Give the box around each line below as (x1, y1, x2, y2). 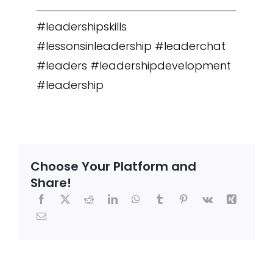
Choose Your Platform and (30, 158, 196, 175)
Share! (30, 174, 71, 192)
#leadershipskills (36, 19, 127, 35)
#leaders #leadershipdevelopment (36, 58, 231, 74)
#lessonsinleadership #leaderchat (36, 38, 225, 54)
